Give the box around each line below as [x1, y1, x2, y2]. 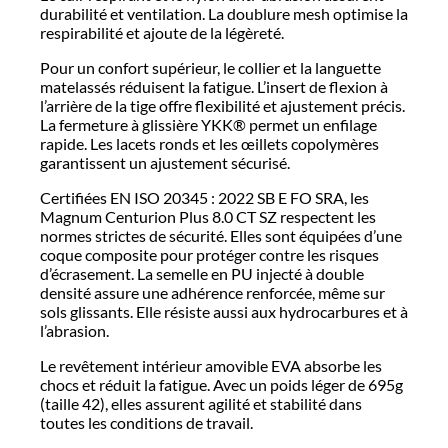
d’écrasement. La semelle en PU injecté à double [40, 263, 364, 283]
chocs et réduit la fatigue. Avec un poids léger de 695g [40, 374, 403, 394]
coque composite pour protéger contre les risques [40, 244, 379, 264]
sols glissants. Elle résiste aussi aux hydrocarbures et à [40, 301, 408, 321]
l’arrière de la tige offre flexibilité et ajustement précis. [40, 95, 405, 115]
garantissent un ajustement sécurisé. [40, 152, 290, 172]
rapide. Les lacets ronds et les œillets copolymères [40, 133, 379, 153]
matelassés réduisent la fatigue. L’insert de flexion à [40, 76, 388, 96]
